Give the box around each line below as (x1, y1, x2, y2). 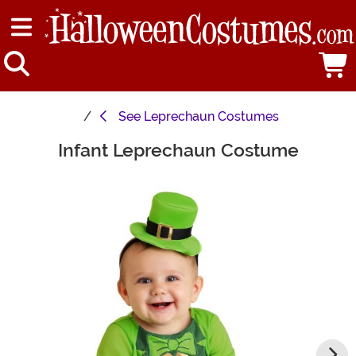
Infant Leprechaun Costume (57, 139, 299, 162)
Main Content (7, 140, 87, 156)
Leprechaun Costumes (144, 109, 279, 125)
